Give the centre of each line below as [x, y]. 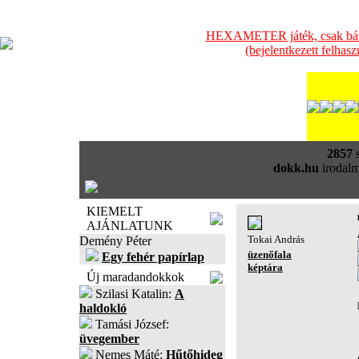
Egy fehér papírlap [153, 257]
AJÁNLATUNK [130, 226]
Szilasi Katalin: [133, 294]
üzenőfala [270, 254]
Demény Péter [115, 241]
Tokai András [276, 239]
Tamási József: [131, 324]
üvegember [109, 339]
